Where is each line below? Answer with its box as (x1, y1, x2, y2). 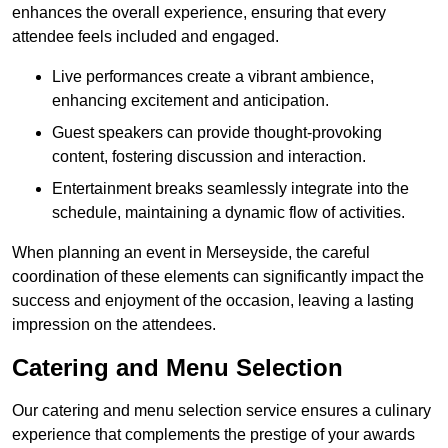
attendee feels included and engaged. (12, 28, 279, 46)
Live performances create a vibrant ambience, (52, 68, 374, 86)
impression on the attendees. (12, 316, 216, 334)
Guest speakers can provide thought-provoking (52, 124, 382, 142)
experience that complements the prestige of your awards (12, 426, 415, 444)
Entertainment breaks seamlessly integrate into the (52, 180, 409, 198)
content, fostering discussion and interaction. (52, 148, 366, 166)
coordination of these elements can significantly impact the (12, 268, 424, 286)
